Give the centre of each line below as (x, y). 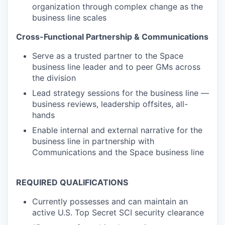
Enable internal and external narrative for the (117, 130)
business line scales (69, 18)
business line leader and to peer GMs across (116, 67)
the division (54, 78)
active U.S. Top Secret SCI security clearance (118, 212)
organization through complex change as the (118, 7)
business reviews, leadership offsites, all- (110, 104)
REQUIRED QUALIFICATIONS (72, 182)
